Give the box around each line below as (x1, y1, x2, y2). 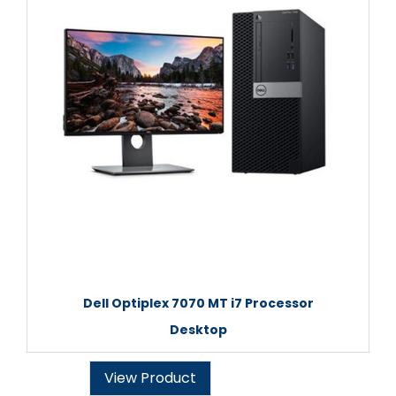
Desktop (169, 321, 227, 339)
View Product (104, 368, 196, 388)
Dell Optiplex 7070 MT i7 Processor (82, 294, 314, 312)
